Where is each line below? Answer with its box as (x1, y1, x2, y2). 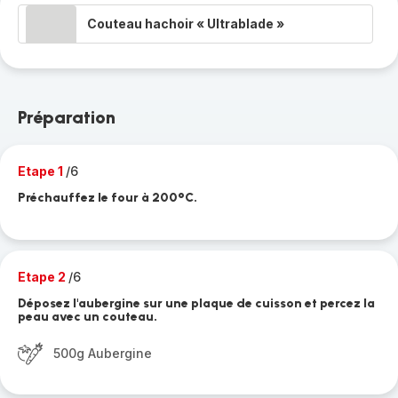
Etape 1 (18, 163, 66, 179)
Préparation (18, 107, 115, 128)
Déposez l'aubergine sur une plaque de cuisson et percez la (18, 296, 375, 311)
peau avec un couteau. (18, 309, 157, 324)
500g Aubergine (53, 346, 152, 361)
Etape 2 (18, 269, 68, 284)
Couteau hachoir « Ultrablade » (87, 16, 284, 31)
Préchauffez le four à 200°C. (18, 190, 197, 205)
